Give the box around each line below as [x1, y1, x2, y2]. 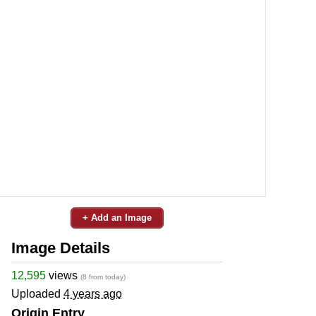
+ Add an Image [83, 212, 152, 223]
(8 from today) [80, 272, 126, 281]
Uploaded [11, 287, 63, 300]
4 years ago [63, 287, 122, 300]
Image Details [11, 238, 110, 257]
